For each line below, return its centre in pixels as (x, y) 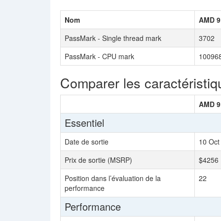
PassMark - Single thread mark (113, 38)
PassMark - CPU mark (99, 56)
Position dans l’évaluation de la (113, 178)
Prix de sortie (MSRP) (98, 160)
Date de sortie (87, 142)
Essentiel (84, 123)
